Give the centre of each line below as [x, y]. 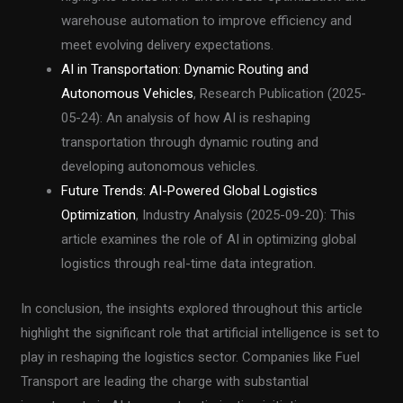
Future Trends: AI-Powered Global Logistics [190, 191]
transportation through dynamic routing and [190, 143]
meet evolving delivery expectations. [168, 45]
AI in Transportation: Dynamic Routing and [185, 70]
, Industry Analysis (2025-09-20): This [246, 215]
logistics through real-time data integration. [189, 264]
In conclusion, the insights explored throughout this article [192, 308]
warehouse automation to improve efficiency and [207, 21]
